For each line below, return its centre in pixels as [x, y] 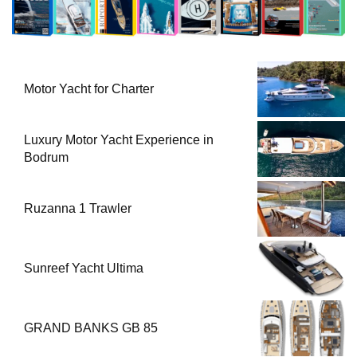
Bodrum [46, 157]
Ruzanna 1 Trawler [78, 208]
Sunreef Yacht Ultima [84, 268]
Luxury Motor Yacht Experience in [119, 139]
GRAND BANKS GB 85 [91, 328]
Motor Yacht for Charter [89, 88]
